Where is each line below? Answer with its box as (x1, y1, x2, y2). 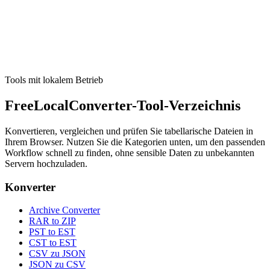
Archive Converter (29, 205, 100, 216)
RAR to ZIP (29, 216, 76, 227)
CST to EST (29, 237, 77, 248)
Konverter (5, 180, 55, 193)
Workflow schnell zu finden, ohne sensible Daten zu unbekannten (5, 147, 254, 158)
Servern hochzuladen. (5, 158, 87, 169)
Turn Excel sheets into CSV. (12, 27, 114, 37)
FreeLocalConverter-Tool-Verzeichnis (5, 97, 240, 113)
